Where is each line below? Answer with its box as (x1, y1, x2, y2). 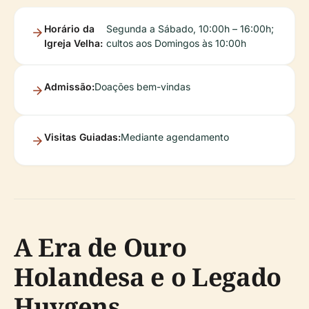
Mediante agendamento (121, 131, 229, 143)
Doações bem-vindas (94, 81, 190, 93)
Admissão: (44, 81, 94, 93)
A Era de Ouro (14, 230, 187, 265)
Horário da (44, 23, 94, 35)
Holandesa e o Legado (14, 260, 281, 295)
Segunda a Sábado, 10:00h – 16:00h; (106, 23, 274, 35)
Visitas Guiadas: (44, 131, 121, 143)
